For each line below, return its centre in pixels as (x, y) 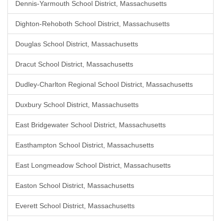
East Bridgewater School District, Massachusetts (91, 125)
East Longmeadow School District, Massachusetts (93, 165)
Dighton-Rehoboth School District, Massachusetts (92, 24)
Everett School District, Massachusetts (75, 206)
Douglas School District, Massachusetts (77, 44)
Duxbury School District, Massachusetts (77, 105)
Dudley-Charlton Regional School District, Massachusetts (104, 84)
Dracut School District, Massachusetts (74, 64)
